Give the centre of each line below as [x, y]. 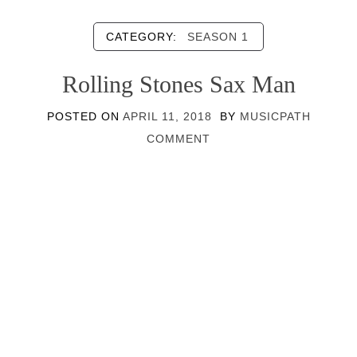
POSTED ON [84, 116]
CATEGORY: [143, 37]
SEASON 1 [218, 37]
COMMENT [178, 139]
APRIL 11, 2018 [167, 116]
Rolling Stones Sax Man [178, 84]
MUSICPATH [275, 116]
